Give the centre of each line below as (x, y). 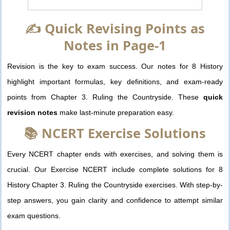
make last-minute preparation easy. (116, 113)
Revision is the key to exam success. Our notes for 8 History (115, 66)
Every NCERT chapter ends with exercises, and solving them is (115, 154)
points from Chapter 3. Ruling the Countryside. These (105, 97)
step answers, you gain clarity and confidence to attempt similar (115, 200)
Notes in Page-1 (115, 46)
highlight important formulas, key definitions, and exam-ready (115, 82)
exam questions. (34, 216)
